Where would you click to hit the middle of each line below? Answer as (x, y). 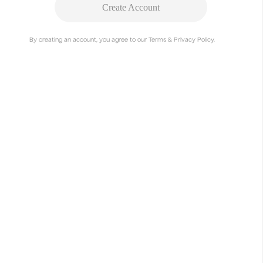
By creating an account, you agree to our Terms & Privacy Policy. (122, 40)
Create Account (131, 7)
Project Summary (45, 248)
